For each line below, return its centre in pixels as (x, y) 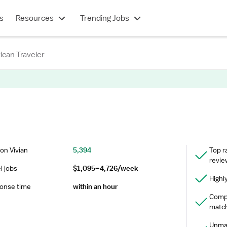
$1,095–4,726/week (105, 168)
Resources (34, 18)
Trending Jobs (104, 18)
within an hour (95, 186)
